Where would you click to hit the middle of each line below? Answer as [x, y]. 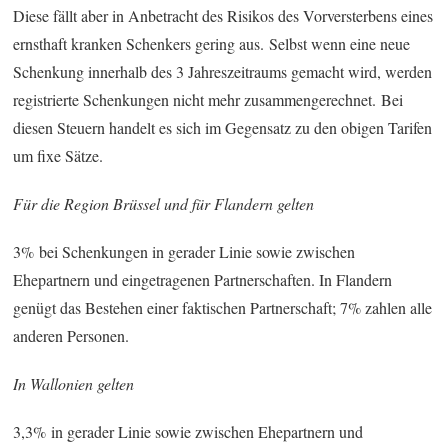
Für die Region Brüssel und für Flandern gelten [164, 203]
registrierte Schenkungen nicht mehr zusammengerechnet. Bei [208, 99]
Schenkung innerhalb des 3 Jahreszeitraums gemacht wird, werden [223, 71]
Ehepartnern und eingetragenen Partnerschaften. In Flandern [203, 279]
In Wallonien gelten [74, 383]
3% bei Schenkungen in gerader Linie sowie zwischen [184, 251]
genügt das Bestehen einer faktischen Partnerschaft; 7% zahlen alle [223, 307]
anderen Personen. [71, 335]
